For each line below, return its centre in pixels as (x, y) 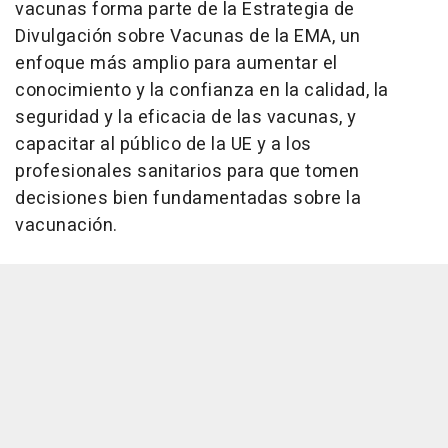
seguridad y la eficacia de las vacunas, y (186, 118)
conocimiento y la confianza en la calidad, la (202, 91)
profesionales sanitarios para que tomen (187, 172)
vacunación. (66, 226)
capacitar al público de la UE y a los (163, 145)
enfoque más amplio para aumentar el (176, 64)
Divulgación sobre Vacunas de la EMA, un (188, 37)
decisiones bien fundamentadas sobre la (188, 199)
